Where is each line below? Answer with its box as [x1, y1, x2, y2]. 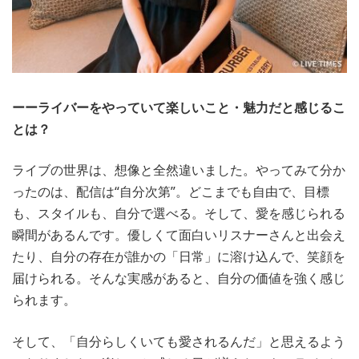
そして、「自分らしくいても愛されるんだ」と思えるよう [12, 332, 345, 350]
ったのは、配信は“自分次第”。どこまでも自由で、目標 [12, 183, 329, 201]
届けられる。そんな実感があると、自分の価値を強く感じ [12, 269, 345, 288]
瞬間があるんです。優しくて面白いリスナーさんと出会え [12, 226, 345, 244]
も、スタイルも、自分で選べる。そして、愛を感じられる [12, 204, 345, 223]
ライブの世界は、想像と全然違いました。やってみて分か [12, 161, 345, 179]
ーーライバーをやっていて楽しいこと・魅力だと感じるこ [12, 98, 345, 116]
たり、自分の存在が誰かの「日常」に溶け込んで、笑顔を [12, 248, 345, 266]
